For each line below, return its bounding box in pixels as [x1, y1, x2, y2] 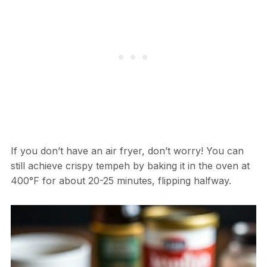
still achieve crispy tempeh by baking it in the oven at [10, 159, 250, 172]
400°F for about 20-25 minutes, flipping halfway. [10, 174, 231, 187]
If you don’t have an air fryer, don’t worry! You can [10, 144, 244, 157]
